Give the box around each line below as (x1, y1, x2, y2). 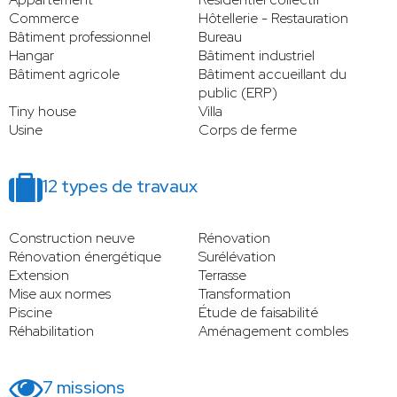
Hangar (9, 46, 54, 66)
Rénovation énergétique (9, 247, 161, 267)
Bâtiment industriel (198, 46, 315, 66)
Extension (9, 266, 69, 285)
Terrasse (198, 266, 246, 285)
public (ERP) (198, 83, 277, 103)
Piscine (9, 303, 52, 323)
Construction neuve (9, 229, 135, 248)
